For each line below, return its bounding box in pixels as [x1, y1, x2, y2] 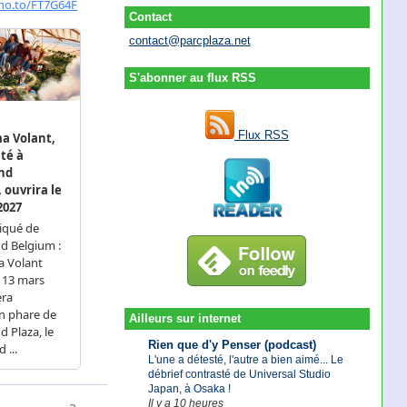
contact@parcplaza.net [128, 34, 251, 48]
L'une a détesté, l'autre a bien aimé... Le [147, 352, 343, 366]
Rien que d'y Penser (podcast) [147, 337, 316, 352]
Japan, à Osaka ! [147, 382, 231, 395]
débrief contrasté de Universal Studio [147, 367, 331, 381]
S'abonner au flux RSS [128, 71, 256, 85]
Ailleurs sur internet [128, 312, 241, 326]
